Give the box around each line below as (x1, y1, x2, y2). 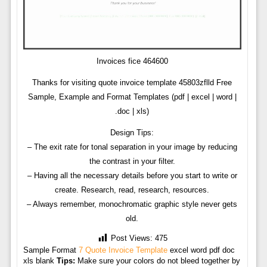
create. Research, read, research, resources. (55, 185, 210, 194)
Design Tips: (110, 128, 154, 137)
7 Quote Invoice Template (78, 245, 167, 254)
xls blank (23, 256, 57, 265)
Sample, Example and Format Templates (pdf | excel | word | (27, 92, 237, 101)
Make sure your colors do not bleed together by (74, 256, 240, 265)
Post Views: (111, 234, 153, 243)
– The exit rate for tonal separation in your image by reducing (27, 142, 237, 151)
